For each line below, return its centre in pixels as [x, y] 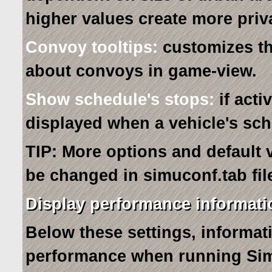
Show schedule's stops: [120, 100]
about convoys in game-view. [141, 71]
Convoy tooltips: [91, 48]
